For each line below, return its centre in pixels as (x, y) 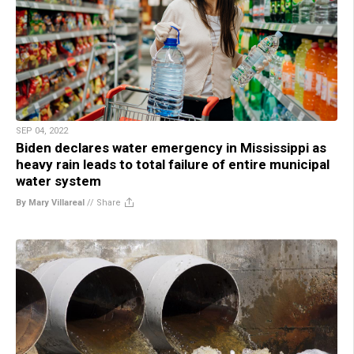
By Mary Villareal (50, 202)
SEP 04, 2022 (42, 130)
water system (58, 181)
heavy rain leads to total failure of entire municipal (173, 164)
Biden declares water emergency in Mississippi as (171, 147)
